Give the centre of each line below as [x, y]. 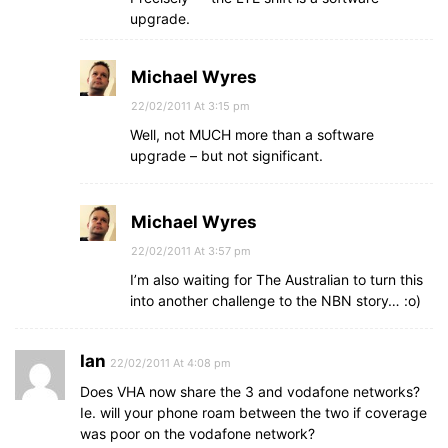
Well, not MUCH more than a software [252, 134]
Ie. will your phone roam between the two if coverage [253, 412]
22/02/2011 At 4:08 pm [170, 363]
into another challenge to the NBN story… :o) [275, 300]
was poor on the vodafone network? [197, 433]
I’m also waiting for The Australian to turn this [276, 279]
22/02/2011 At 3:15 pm [190, 106]
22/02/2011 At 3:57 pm [191, 251]
